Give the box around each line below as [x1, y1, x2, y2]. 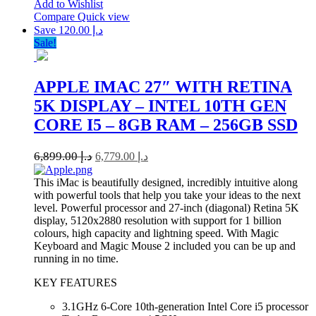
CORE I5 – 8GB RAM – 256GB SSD [34, 115, 298, 134]
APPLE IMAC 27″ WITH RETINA [34, 77, 292, 96]
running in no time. [34, 252, 119, 265]
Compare [34, 10, 78, 23]
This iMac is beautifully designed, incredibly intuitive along [34, 176, 298, 188]
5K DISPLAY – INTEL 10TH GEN [34, 96, 286, 115]
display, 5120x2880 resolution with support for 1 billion [34, 214, 281, 226]
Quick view [78, 10, 130, 23]
